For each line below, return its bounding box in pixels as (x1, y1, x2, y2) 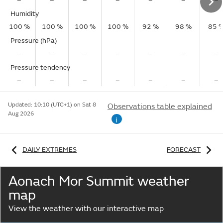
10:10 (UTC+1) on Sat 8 (34, 101, 96, 109)
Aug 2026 (8, 110, 34, 117)
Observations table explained (107, 102, 212, 111)
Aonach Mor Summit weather (8, 172, 189, 190)
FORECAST (167, 145, 201, 154)
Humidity (10, 9, 39, 18)
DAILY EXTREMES (22, 145, 77, 154)
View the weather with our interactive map (8, 203, 164, 214)
